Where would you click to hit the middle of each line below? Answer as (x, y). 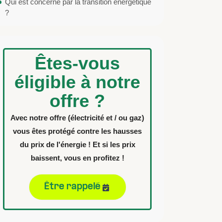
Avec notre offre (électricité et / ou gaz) (77, 118)
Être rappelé (72, 187)
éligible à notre (77, 82)
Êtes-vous (77, 63)
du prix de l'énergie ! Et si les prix (77, 144)
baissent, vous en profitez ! (77, 158)
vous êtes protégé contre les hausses (77, 131)
